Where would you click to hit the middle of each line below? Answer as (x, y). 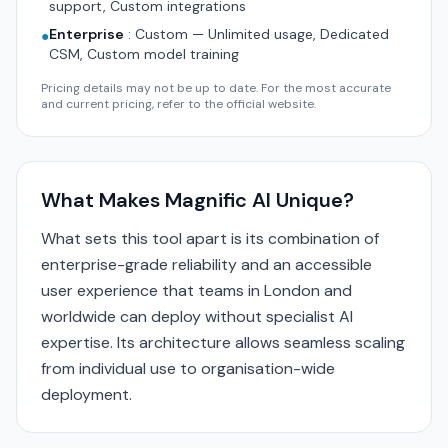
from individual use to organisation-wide (188, 368)
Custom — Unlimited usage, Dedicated (262, 34)
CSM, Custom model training (144, 54)
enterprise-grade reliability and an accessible (206, 264)
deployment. (86, 394)
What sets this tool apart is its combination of (210, 238)
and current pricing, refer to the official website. (178, 104)
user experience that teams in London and (196, 290)
